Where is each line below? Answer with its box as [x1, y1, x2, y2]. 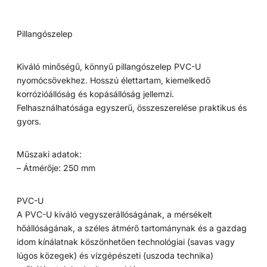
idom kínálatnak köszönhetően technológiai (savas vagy [17, 237, 235, 247]
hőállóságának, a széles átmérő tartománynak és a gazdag [17, 223, 247, 234]
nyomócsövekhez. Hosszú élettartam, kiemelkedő [17, 75, 211, 86]
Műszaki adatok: [17, 149, 82, 160]
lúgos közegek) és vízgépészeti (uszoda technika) [17, 250, 214, 261]
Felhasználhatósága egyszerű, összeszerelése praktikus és [17, 103, 247, 113]
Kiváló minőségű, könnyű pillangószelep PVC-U [17, 61, 201, 72]
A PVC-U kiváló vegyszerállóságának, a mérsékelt [17, 209, 213, 220]
